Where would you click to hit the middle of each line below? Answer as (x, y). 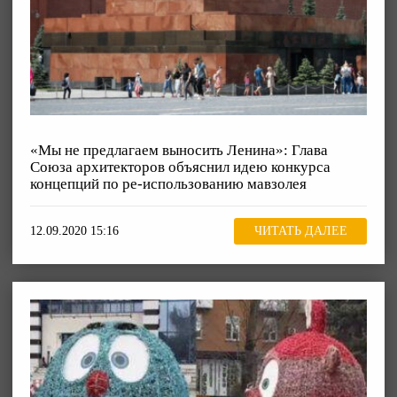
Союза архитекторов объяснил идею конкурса (180, 167)
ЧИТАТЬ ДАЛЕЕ (300, 231)
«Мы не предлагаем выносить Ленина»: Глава (179, 150)
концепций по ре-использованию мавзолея (168, 183)
